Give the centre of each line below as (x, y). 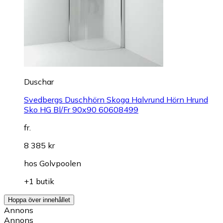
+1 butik (39, 181)
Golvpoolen (60, 163)
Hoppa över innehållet (39, 200)
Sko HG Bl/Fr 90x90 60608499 (81, 109)
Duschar (39, 81)
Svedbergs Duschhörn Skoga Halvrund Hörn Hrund (116, 99)
